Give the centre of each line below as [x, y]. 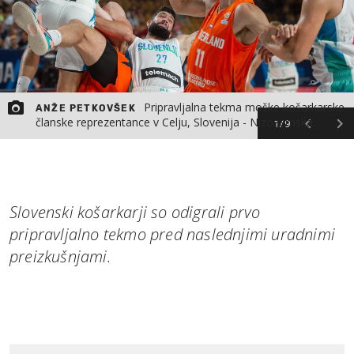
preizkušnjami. [60, 256]
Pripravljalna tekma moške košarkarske [244, 107]
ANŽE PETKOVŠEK [86, 108]
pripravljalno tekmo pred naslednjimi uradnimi [173, 234]
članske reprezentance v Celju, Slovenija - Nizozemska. [175, 122]
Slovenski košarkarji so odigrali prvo [135, 212]
